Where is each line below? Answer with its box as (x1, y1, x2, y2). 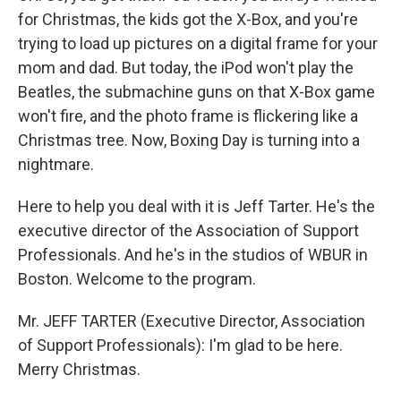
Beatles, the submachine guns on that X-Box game (18, 82, 375, 101)
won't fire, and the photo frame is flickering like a (18, 107, 358, 125)
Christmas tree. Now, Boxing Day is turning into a (18, 131, 360, 149)
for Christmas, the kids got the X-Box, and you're (18, 10, 358, 29)
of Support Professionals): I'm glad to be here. (18, 336, 343, 354)
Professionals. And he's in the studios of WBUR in (18, 245, 368, 264)
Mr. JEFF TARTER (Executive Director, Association (18, 311, 365, 330)
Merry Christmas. (18, 360, 141, 379)
